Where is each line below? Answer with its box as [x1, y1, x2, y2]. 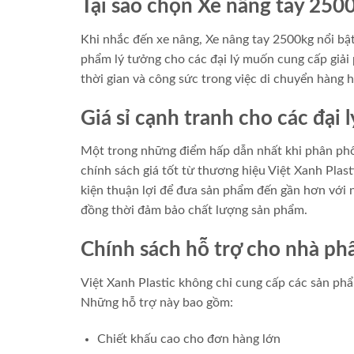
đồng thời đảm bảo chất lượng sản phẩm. [81, 204, 307, 217]
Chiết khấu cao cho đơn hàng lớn [96, 332, 281, 345]
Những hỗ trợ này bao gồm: [81, 296, 233, 310]
